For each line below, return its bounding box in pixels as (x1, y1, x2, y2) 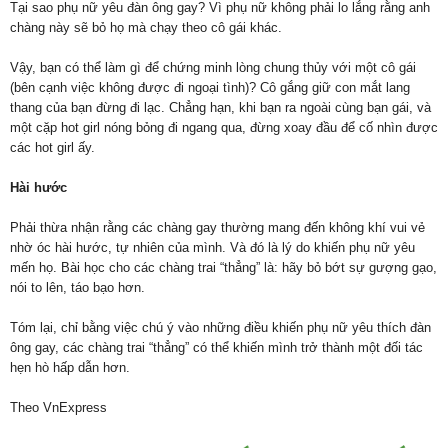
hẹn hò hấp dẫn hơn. (10, 360, 130, 376)
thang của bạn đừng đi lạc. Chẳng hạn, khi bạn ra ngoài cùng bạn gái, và (10, 100, 431, 116)
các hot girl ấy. (10, 140, 95, 156)
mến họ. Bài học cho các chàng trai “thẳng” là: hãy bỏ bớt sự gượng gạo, (10, 260, 437, 276)
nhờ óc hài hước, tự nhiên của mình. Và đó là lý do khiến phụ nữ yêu (10, 240, 415, 256)
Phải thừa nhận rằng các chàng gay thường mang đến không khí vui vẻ (10, 220, 425, 236)
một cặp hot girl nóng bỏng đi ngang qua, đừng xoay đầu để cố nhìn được (10, 120, 438, 136)
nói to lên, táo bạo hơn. (10, 280, 145, 296)
